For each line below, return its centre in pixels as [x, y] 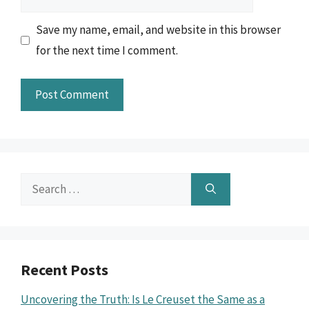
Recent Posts [64, 269]
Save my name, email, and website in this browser [158, 30]
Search [37, 182]
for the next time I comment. [107, 50]
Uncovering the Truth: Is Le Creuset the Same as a [143, 299]
